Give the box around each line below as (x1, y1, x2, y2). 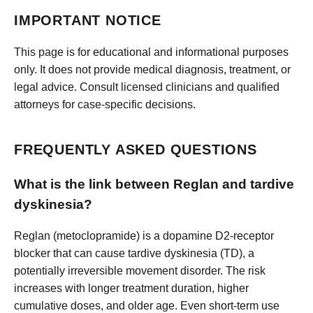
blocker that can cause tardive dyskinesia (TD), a (14, 247, 254, 260)
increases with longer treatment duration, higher (14, 282, 249, 295)
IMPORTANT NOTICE (14, 13, 161, 29)
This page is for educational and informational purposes (14, 45, 289, 58)
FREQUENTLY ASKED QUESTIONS (14, 141, 257, 157)
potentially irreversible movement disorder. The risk (14, 265, 265, 277)
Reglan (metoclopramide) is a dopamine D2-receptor (14, 230, 274, 242)
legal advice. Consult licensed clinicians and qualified (14, 80, 279, 93)
